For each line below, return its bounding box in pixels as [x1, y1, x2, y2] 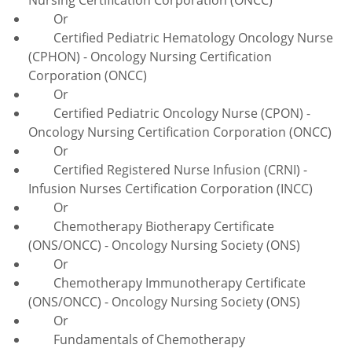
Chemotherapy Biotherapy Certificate [28, 217, 274, 235]
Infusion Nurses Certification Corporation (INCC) [28, 179, 313, 197]
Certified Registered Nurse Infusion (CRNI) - [28, 160, 307, 178]
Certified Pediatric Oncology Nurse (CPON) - [28, 104, 310, 122]
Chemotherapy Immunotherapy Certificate [28, 273, 306, 291]
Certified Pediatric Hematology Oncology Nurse [28, 28, 333, 46]
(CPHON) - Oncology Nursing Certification [28, 47, 272, 65]
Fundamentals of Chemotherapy [28, 330, 245, 348]
